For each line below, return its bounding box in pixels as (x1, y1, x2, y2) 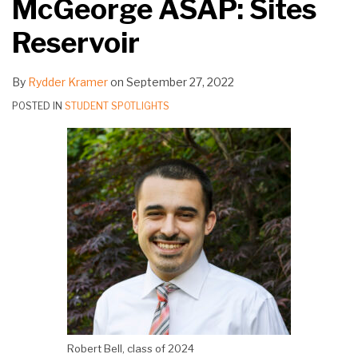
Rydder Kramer (28, 75, 108, 89)
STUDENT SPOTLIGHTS (65, 100, 169, 113)
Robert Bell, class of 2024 (67, 342, 194, 356)
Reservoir (12, 26, 140, 61)
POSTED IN (12, 100, 65, 113)
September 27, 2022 (126, 75, 234, 89)
